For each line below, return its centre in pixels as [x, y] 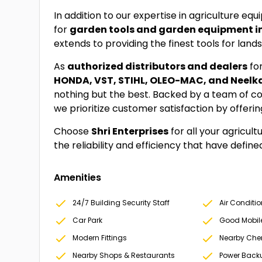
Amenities [78, 177]
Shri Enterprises [130, 131]
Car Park [88, 220]
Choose [73, 131]
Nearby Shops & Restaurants [124, 255]
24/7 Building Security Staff [121, 203]
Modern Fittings [100, 238]
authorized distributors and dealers [158, 66]
